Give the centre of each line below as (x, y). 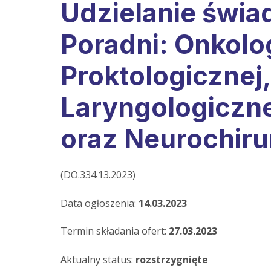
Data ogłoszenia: (100, 203)
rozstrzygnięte (172, 260)
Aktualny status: (98, 260)
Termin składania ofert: (115, 231)
